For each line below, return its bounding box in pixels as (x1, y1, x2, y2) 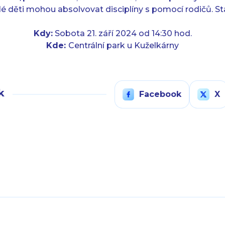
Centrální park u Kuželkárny (68, 41, 179, 50)
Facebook (139, 89, 182, 99)
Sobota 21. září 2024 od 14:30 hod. (52, 29, 192, 38)
